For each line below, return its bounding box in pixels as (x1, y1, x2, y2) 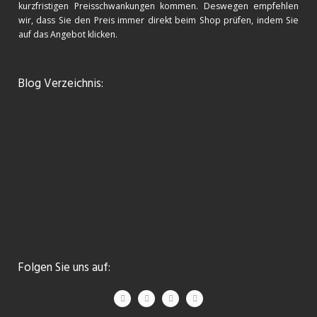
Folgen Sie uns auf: (18, 258, 110, 278)
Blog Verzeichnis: (18, 74, 103, 94)
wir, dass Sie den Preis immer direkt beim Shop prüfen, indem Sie (18, 14, 299, 27)
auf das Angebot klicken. (18, 28, 117, 41)
